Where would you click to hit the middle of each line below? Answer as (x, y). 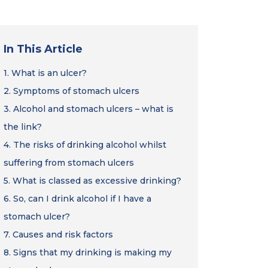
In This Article (43, 49)
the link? (23, 127)
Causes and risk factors (63, 234)
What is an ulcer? (49, 73)
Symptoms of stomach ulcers (76, 91)
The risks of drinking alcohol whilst (90, 145)
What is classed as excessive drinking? (97, 181)
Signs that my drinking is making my (92, 252)
